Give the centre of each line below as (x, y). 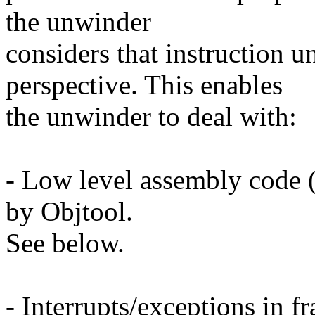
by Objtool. (69, 212)
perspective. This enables (144, 85)
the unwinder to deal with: (151, 117)
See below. (65, 243)
